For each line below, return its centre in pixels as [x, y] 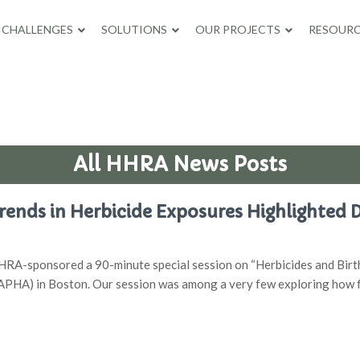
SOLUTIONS [134, 29]
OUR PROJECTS [237, 29]
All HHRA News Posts [180, 164]
